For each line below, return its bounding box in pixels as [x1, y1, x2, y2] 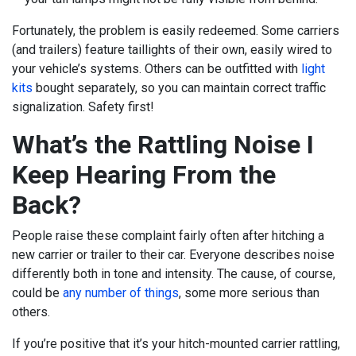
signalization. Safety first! [12, 99, 154, 115]
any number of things [63, 285, 179, 301]
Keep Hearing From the [12, 160, 276, 191]
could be [12, 285, 63, 301]
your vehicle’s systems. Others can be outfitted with [12, 61, 301, 77]
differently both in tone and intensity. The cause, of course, [12, 266, 335, 282]
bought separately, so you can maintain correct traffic [33, 80, 326, 96]
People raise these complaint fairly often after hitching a [12, 228, 324, 244]
